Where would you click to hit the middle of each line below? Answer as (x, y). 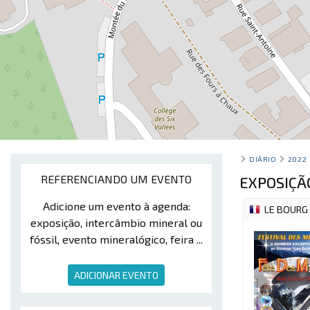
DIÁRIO (263, 159)
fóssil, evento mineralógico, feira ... (116, 239)
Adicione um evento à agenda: (116, 206)
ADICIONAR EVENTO (116, 275)
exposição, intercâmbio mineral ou (116, 222)
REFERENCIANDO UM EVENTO (116, 179)
